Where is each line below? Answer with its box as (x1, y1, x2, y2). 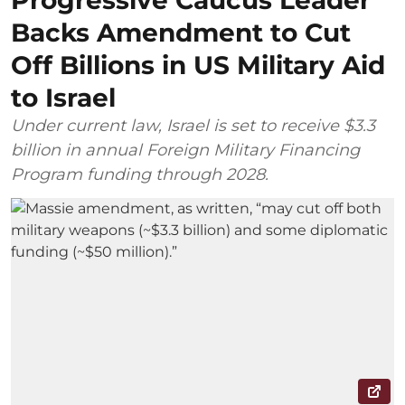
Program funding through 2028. (11, 165, 268, 185)
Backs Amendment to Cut (11, 17, 351, 49)
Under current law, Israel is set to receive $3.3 (11, 116, 375, 137)
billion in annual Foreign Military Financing (11, 140, 360, 161)
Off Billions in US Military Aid (11, 50, 385, 81)
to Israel (11, 82, 116, 114)
